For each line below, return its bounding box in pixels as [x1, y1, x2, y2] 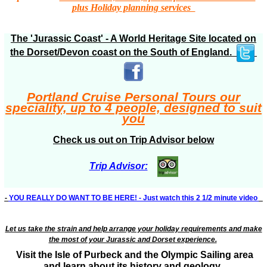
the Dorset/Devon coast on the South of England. [10, 47, 237, 58]
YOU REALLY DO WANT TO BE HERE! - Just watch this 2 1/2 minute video [8, 193, 259, 202]
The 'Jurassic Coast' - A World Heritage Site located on [11, 33, 256, 44]
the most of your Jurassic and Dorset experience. [48, 235, 217, 244]
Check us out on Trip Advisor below [53, 134, 214, 145]
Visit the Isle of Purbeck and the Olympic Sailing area [14, 249, 253, 260]
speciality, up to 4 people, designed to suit [5, 100, 262, 114]
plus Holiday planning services [72, 2, 195, 13]
